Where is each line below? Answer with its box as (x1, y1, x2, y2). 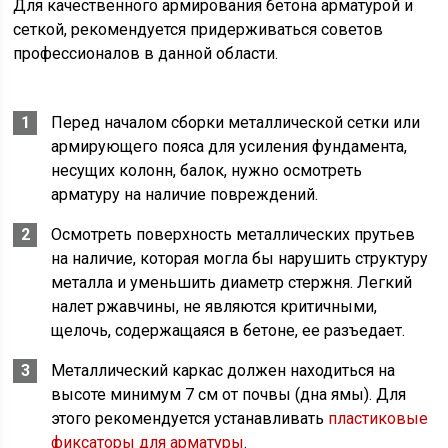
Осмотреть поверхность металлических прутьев (51, 225, 416, 245)
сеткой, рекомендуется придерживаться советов (13, 20, 384, 40)
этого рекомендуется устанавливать (51, 409, 329, 429)
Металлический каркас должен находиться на (51, 361, 396, 381)
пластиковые (328, 409, 429, 429)
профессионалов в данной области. (13, 44, 279, 64)
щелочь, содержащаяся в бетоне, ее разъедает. (51, 321, 406, 341)
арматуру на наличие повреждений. (51, 185, 319, 205)
